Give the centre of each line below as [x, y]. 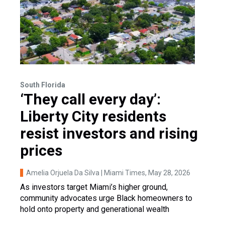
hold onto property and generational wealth [95, 209]
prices [41, 150]
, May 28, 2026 [168, 173]
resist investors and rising [109, 133]
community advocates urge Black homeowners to [106, 198]
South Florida [43, 85]
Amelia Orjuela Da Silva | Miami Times [86, 173]
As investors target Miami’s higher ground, [94, 187]
